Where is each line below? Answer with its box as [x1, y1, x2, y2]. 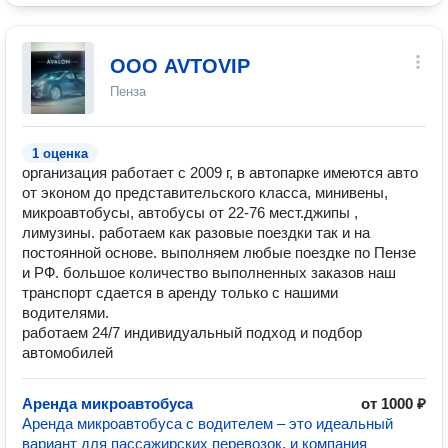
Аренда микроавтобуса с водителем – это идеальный [22, 415, 393, 432]
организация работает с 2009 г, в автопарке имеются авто [22, 164, 418, 181]
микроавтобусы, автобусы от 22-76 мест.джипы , [22, 204, 358, 221]
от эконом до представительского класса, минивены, [22, 184, 388, 201]
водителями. [22, 304, 109, 321]
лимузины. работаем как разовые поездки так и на [22, 224, 370, 241]
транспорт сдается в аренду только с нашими [22, 284, 338, 301]
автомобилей [22, 344, 113, 361]
